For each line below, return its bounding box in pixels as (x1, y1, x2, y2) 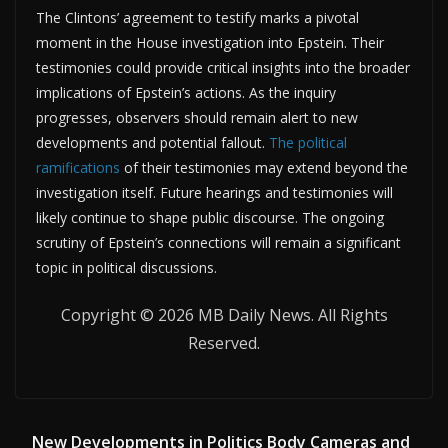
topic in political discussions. (36, 257, 217, 277)
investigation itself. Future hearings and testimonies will (36, 182, 393, 202)
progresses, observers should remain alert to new (36, 107, 358, 127)
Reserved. (188, 331, 260, 354)
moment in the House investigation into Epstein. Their (36, 32, 384, 52)
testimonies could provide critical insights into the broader (36, 57, 410, 77)
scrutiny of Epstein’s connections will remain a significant (36, 232, 401, 252)
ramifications (36, 157, 120, 177)
